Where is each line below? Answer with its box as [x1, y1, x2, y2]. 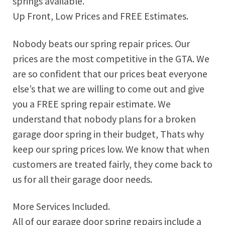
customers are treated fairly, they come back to [13, 158, 212, 170]
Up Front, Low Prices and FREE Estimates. [13, 10, 188, 22]
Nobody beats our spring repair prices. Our [13, 37, 190, 50]
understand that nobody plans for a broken [13, 113, 196, 125]
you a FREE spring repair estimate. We [13, 97, 171, 110]
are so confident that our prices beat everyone [13, 67, 207, 80]
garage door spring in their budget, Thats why [13, 128, 204, 140]
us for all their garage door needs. [13, 173, 152, 185]
